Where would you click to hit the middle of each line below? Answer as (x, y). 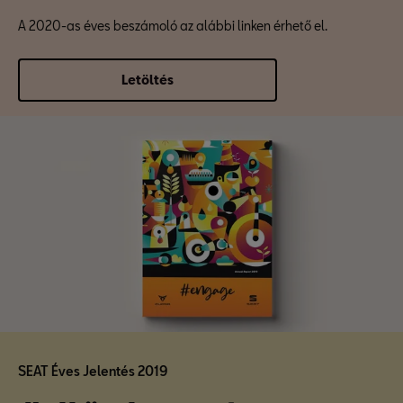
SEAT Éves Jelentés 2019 (93, 371)
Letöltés (148, 80)
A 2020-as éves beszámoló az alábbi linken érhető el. (173, 26)
